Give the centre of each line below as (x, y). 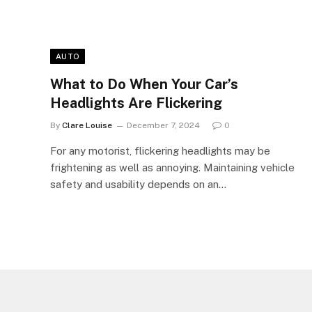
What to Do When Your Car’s (144, 84)
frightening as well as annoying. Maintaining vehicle (172, 167)
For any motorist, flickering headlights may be (160, 151)
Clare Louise (87, 125)
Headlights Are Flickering (136, 103)
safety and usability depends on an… (138, 184)
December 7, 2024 (163, 125)
